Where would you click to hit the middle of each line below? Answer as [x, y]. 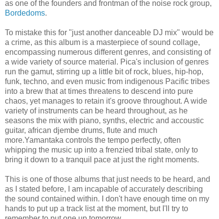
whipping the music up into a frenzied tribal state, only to [101, 150]
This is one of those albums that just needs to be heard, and [108, 179]
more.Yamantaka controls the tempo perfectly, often [93, 140]
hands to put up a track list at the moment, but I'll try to [97, 208]
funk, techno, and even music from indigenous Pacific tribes [107, 81]
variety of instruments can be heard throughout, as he [96, 110]
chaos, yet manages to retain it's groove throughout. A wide [106, 101]
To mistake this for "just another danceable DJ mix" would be [109, 32]
